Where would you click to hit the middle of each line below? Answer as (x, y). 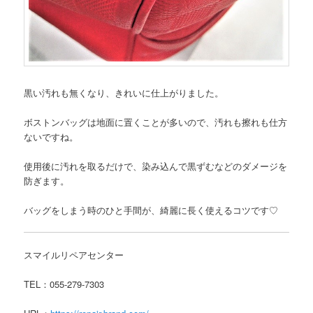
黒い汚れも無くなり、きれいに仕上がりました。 (124, 92)
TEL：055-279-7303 (64, 284)
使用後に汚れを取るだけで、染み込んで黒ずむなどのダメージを (156, 166)
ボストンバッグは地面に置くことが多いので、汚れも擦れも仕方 (156, 122)
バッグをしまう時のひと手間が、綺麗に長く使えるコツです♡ (151, 210)
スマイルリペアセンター (74, 255)
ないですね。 (51, 136)
